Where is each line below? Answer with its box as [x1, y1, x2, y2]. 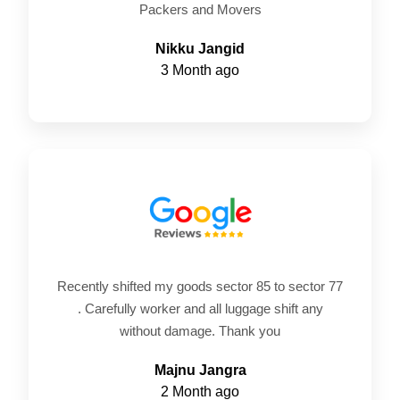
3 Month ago [161, 62, 239, 78]
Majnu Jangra [154, 362, 246, 379]
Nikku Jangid [155, 40, 245, 56]
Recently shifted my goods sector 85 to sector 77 [57, 279, 343, 295]
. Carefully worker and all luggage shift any [77, 301, 323, 317]
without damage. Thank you [120, 323, 280, 339]
